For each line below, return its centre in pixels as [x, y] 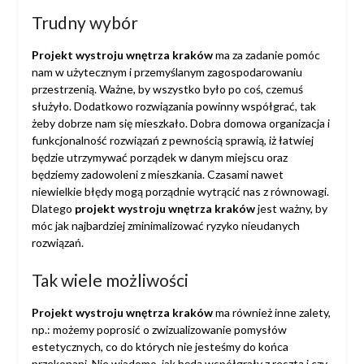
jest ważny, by [291, 209]
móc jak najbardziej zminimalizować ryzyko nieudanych [165, 226]
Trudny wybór [84, 23]
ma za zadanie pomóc [266, 55]
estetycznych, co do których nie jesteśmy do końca [160, 347]
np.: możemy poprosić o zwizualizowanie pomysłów [159, 330]
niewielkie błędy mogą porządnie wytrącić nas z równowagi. [180, 192]
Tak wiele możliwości [110, 280]
